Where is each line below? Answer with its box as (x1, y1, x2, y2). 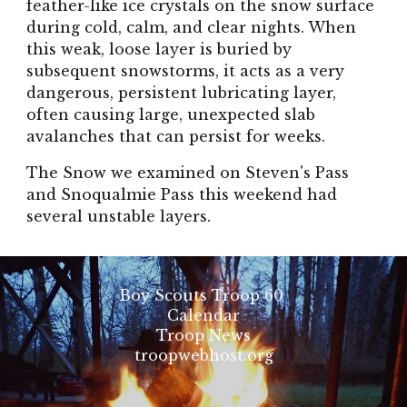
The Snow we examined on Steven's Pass (26, 164, 350, 182)
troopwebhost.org (134, 346, 273, 364)
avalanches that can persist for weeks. (26, 127, 331, 145)
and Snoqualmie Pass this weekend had (26, 185, 338, 203)
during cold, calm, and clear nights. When (26, 18, 357, 36)
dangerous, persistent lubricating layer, (26, 84, 337, 102)
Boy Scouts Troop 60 (119, 286, 283, 304)
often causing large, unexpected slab (26, 105, 316, 124)
